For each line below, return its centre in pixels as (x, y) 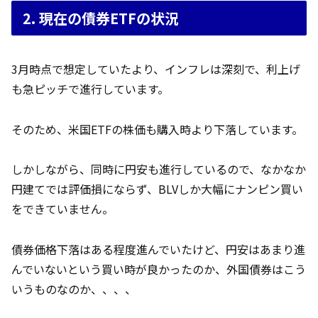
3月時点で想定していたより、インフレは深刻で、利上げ (156, 68)
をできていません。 (62, 209)
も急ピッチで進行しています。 (90, 88)
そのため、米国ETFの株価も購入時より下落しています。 (157, 129)
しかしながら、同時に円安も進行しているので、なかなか (159, 169)
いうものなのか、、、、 (74, 289)
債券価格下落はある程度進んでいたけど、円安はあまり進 (158, 250)
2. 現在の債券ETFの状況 (101, 18)
